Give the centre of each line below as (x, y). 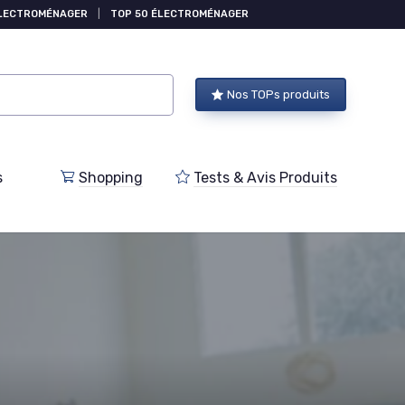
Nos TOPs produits (278, 94)
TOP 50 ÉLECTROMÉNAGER (179, 14)
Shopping (111, 178)
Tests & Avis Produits (266, 178)
